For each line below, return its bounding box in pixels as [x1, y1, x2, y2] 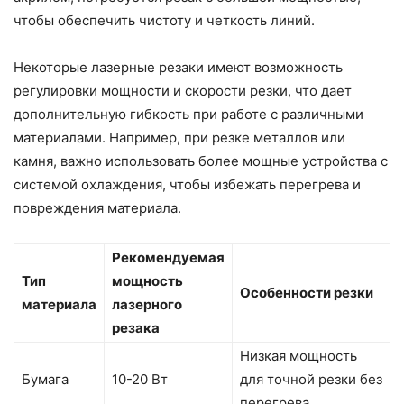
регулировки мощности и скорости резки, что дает [14, 82, 352, 100]
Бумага [22, 371, 69, 389]
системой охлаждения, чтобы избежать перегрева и [14, 176, 361, 194]
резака [112, 319, 160, 337]
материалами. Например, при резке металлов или [14, 129, 345, 147]
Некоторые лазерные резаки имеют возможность [14, 59, 343, 77]
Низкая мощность [240, 347, 357, 365]
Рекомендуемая [112, 249, 225, 267]
